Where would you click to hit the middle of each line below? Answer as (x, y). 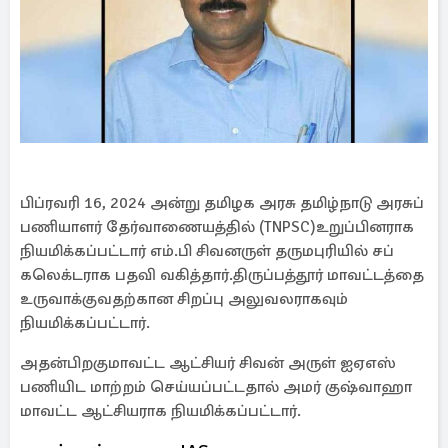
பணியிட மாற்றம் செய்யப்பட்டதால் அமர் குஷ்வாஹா (216, 387)
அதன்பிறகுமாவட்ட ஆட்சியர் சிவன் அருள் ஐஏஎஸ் (208, 363)
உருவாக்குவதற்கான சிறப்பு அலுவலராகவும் (184, 299)
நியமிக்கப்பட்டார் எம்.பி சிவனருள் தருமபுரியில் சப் (207, 251)
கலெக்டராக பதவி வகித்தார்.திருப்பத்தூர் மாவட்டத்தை (222, 275)
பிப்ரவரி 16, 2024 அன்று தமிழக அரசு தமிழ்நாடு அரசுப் (222, 203)
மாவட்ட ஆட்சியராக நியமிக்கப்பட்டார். (160, 411)
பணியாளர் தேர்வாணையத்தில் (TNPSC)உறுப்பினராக (217, 227)
